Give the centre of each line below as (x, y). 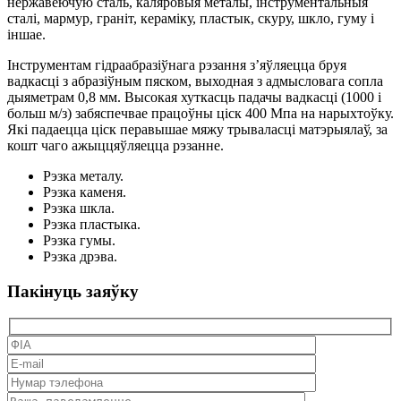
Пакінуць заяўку (73, 291)
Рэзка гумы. (79, 240)
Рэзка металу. (83, 175)
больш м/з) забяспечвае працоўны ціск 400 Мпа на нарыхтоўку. (200, 113)
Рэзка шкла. (79, 208)
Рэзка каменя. (85, 192)
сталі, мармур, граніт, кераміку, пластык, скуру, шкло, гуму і (191, 18)
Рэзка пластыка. (92, 224)
